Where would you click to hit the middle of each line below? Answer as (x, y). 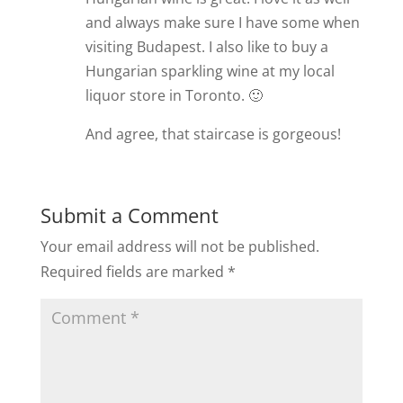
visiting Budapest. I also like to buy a (206, 46)
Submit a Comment (129, 215)
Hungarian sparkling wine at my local (210, 71)
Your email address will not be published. (179, 246)
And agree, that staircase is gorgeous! (213, 134)
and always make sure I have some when (222, 22)
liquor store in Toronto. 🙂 (174, 95)
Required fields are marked (134, 271)
